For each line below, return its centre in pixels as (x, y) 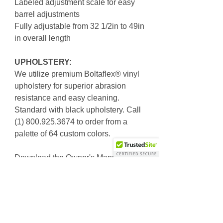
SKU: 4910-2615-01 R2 (56, 182)
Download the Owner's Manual (69, 158)
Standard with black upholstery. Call (78, 110)
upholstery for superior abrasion (70, 86)
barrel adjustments (47, 14)
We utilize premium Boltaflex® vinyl (77, 74)
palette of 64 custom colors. (62, 134)
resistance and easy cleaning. (67, 98)
